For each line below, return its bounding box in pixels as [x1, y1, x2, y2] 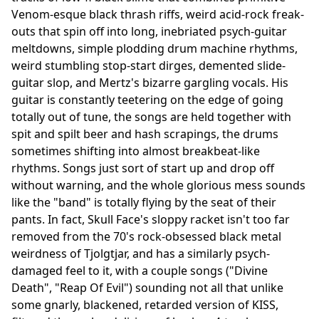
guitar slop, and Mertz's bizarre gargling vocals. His [11, 74, 288, 90]
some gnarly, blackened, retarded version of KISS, [11, 296, 278, 313]
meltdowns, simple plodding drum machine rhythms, [11, 40, 298, 56]
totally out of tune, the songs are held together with [11, 108, 291, 125]
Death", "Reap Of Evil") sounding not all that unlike [11, 279, 283, 296]
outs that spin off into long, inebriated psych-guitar [11, 23, 287, 39]
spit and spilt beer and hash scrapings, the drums [11, 125, 278, 142]
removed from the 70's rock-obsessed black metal [11, 228, 281, 244]
